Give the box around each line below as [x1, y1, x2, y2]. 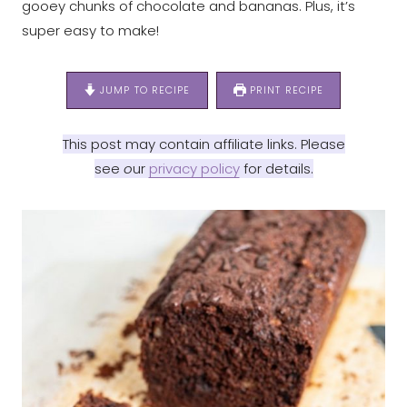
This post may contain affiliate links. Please [62, 134, 345, 154]
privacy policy [148, 158, 240, 178]
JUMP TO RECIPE [96, 82, 191, 97]
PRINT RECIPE [245, 82, 324, 97]
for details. [239, 158, 313, 178]
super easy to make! [22, 20, 159, 40]
